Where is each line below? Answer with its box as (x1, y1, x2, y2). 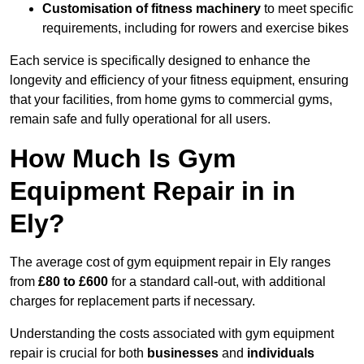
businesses (147, 346, 219, 361)
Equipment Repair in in (10, 176, 296, 206)
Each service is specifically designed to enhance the (10, 54, 310, 68)
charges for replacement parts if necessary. (10, 294, 255, 309)
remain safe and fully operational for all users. (10, 112, 271, 127)
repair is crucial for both (10, 346, 147, 361)
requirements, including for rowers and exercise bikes (42, 21, 349, 36)
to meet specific (261, 2, 353, 16)
